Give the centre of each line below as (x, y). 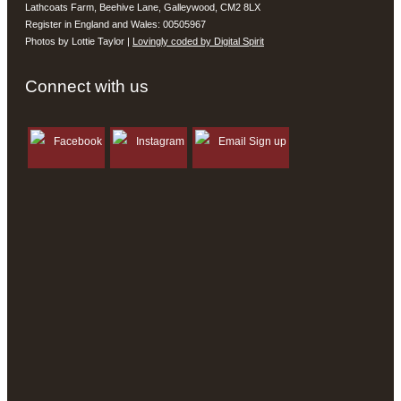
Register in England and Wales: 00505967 (115, 24)
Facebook (78, 141)
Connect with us (87, 87)
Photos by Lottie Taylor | (79, 41)
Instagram (160, 141)
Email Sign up (252, 141)
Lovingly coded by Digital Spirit (198, 41)
